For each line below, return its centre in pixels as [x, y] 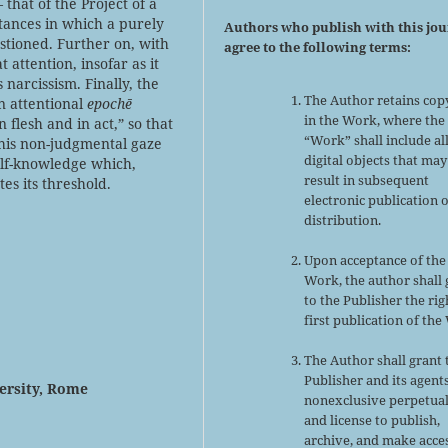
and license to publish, [372, 419]
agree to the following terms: [318, 46]
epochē [109, 103]
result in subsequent [367, 179]
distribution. [343, 219]
